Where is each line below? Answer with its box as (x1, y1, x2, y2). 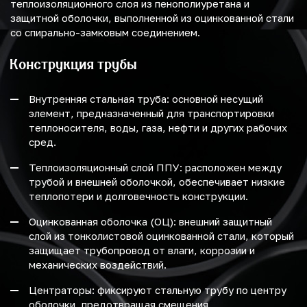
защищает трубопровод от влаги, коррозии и (29, 244, 255, 257)
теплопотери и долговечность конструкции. (29, 190, 248, 203)
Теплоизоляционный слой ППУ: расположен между (29, 161, 282, 174)
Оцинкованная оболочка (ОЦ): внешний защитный (29, 215, 272, 228)
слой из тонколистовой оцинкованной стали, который (29, 230, 294, 243)
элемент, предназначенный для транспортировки (29, 107, 274, 120)
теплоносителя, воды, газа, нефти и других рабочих (29, 121, 287, 134)
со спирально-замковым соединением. (10, 26, 200, 39)
